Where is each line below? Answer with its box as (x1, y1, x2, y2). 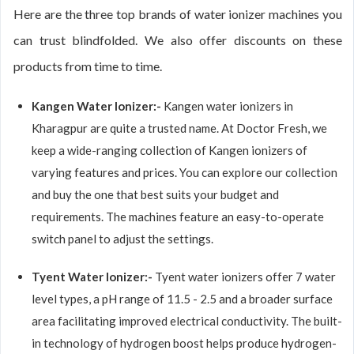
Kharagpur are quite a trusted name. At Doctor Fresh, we (32, 121, 327, 135)
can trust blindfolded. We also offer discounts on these (13, 32, 342, 47)
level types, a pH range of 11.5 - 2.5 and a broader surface (32, 292, 333, 306)
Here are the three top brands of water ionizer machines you (13, 6, 342, 21)
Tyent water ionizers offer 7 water (155, 269, 336, 284)
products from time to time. (13, 58, 162, 73)
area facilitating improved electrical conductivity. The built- (32, 314, 342, 328)
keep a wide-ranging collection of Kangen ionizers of (32, 143, 307, 157)
